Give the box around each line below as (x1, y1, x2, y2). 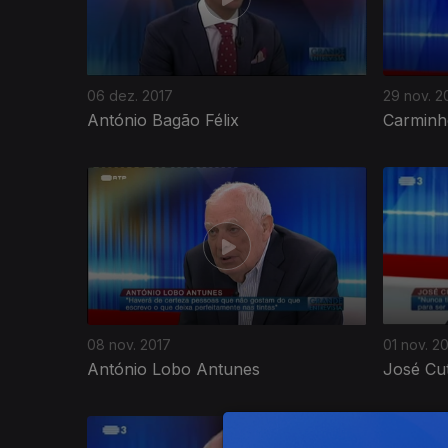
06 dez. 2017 (87, 86, 173, 104)
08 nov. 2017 (87, 335, 171, 353)
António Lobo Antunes (87, 358, 260, 379)
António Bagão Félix (87, 109, 239, 130)
